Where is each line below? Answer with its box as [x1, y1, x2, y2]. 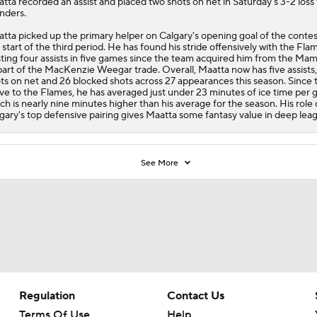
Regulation [18, 288, 75, 303]
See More [141, 157, 181, 168]
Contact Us [166, 288, 224, 303]
